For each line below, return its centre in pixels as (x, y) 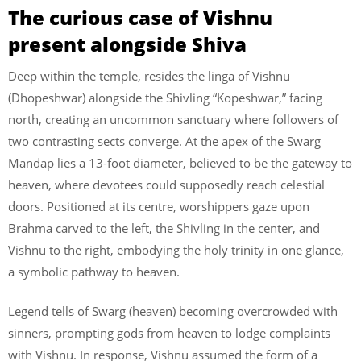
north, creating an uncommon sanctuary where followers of (173, 119)
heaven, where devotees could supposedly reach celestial (166, 184)
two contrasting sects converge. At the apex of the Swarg (164, 141)
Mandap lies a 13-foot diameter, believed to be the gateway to (180, 162)
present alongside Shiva (130, 44)
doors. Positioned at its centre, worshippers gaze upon (159, 206)
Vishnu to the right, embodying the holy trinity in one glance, (176, 249)
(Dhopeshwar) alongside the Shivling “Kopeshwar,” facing (165, 97)
